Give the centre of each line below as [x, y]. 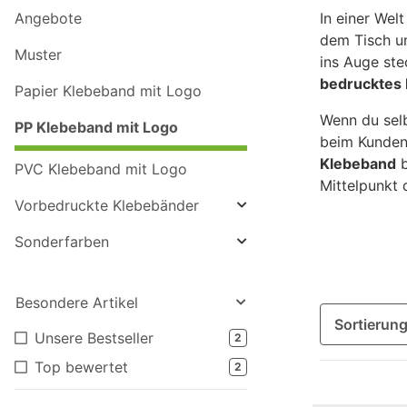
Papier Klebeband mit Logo [108, 91]
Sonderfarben [62, 242]
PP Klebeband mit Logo [96, 128]
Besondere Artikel [77, 303]
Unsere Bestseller [94, 338]
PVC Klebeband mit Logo [101, 169]
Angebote [48, 19]
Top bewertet [81, 367]
